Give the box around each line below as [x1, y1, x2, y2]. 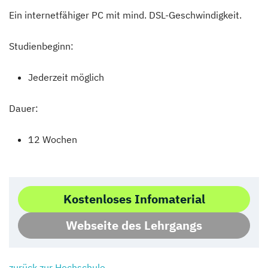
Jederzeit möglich [28, 71, 104, 83]
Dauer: [9, 102, 38, 114]
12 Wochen [28, 133, 77, 145]
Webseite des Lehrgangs [66, 217, 202, 233]
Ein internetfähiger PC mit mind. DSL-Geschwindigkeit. [9, 8, 242, 21]
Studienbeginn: [9, 39, 74, 52]
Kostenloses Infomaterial [63, 190, 205, 207]
